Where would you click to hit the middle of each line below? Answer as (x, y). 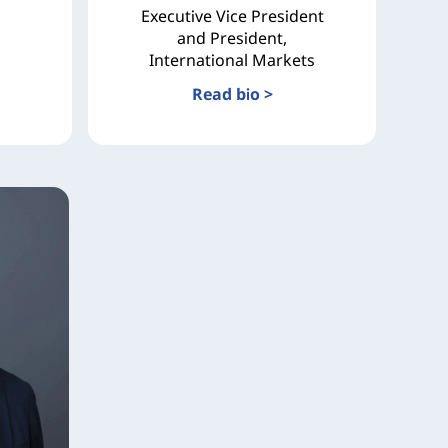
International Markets (232, 59)
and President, (232, 37)
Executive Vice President (232, 15)
